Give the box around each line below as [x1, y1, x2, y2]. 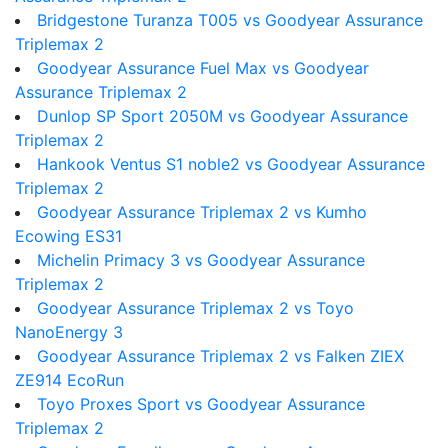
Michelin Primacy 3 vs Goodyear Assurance [37, 250, 365, 270]
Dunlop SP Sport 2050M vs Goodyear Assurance [37, 106, 408, 126]
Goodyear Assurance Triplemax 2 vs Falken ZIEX [37, 346, 404, 366]
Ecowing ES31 [15, 226, 122, 246]
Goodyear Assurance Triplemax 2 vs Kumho [37, 202, 367, 222]
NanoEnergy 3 [15, 322, 123, 342]
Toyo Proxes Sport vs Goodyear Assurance [37, 394, 365, 414]
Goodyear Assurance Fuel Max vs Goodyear [37, 58, 369, 78]
